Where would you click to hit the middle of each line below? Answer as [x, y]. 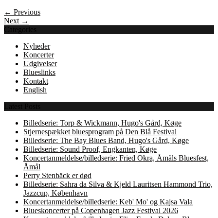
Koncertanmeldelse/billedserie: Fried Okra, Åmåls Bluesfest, [116, 158]
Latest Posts [22, 107]
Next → [16, 21]
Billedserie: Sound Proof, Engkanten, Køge [90, 149]
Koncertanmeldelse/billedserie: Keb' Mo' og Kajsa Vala [108, 202]
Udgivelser [40, 64]
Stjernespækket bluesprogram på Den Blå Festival [100, 132]
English [35, 90]
